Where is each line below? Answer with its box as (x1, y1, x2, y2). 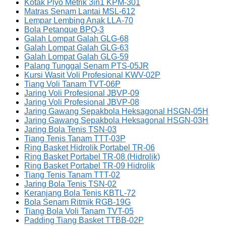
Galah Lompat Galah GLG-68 (24, 34, 129, 43)
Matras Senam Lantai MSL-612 (24, 7, 135, 16)
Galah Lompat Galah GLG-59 (24, 52, 129, 62)
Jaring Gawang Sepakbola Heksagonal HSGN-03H (24, 116, 208, 125)
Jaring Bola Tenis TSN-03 (24, 125, 117, 134)
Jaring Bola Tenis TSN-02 (24, 180, 117, 189)
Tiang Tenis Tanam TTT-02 (24, 171, 120, 180)
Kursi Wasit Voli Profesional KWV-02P (24, 71, 160, 80)
